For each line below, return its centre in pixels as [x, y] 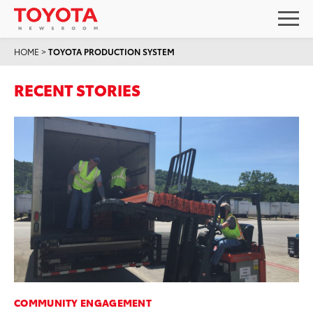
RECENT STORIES [77, 89]
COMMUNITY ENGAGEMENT [83, 302]
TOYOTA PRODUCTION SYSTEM [111, 51]
